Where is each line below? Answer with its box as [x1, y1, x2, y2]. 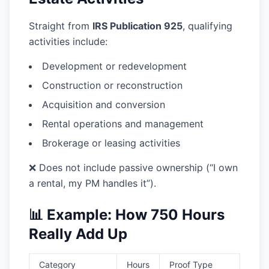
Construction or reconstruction [42, 79, 183, 91]
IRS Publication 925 [92, 20, 183, 32]
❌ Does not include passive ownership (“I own [29, 162, 238, 174]
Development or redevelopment [42, 60, 187, 72]
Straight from [29, 20, 92, 32]
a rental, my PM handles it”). [29, 177, 156, 189]
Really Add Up [29, 225, 127, 243]
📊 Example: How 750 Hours [29, 206, 225, 223]
